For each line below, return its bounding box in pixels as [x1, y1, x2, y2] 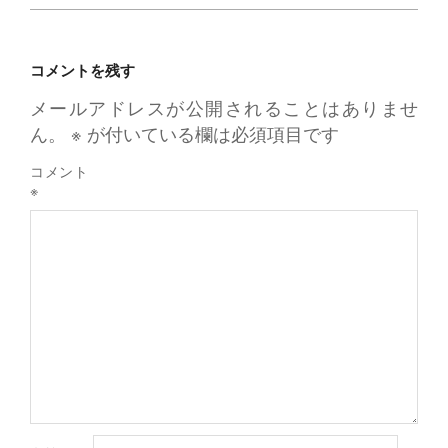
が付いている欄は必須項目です [82, 121, 339, 146]
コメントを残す [30, 59, 135, 80]
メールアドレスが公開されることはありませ [30, 95, 418, 120]
